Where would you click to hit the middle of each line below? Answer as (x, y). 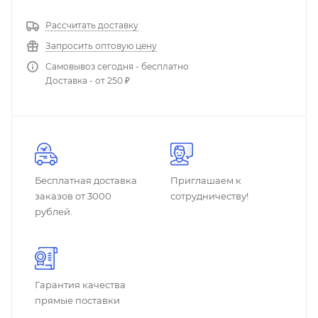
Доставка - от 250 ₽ (88, 81)
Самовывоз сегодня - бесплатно (117, 66)
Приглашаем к (206, 180)
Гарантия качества (80, 285)
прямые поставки (77, 300)
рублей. (54, 212)
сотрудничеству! (209, 196)
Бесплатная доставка (86, 180)
